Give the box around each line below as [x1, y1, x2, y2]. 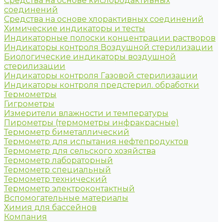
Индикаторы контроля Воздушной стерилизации [4, 43, 213, 52]
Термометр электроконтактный [4, 184, 135, 193]
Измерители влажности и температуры [4, 109, 168, 118]
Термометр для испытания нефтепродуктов [4, 137, 188, 146]
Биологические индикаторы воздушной [4, 52, 176, 61]
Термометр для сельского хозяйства [4, 146, 156, 156]
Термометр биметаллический [4, 127, 129, 137]
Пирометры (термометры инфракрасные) [4, 118, 179, 127]
